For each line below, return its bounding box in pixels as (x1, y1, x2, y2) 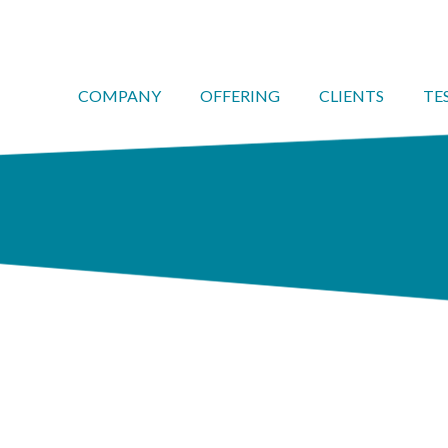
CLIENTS (319, 86, 384, 105)
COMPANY (78, 86, 161, 105)
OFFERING (200, 86, 280, 105)
